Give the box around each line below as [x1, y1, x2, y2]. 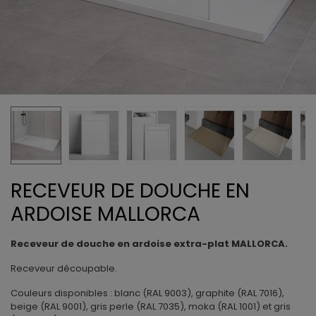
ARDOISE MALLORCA [11, 200, 200, 228]
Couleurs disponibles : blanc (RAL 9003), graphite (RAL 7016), [11, 286, 284, 300]
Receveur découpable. [11, 262, 117, 275]
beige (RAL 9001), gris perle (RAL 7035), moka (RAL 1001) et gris [11, 300, 291, 313]
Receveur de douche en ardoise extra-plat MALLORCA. [11, 237, 288, 250]
